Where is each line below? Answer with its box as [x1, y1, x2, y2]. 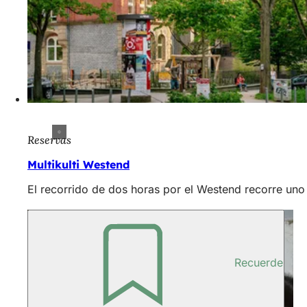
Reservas [27, 132, 71, 147]
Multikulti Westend [27, 157, 130, 171]
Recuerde [234, 255, 283, 269]
